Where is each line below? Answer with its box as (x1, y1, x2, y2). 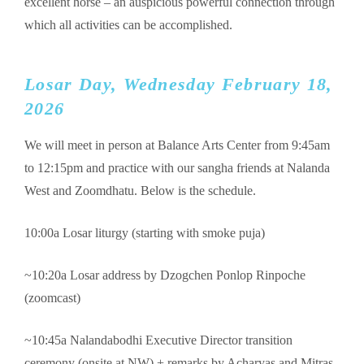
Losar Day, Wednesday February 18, (24, 73, 333, 94)
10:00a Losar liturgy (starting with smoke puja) (24, 226, 265, 240)
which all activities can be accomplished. (24, 17, 232, 32)
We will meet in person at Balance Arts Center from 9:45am (24, 138, 330, 153)
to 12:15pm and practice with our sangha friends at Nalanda (24, 161, 330, 175)
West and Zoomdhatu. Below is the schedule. (24, 184, 256, 198)
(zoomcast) (24, 291, 80, 305)
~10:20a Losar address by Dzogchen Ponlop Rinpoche (24, 268, 305, 283)
